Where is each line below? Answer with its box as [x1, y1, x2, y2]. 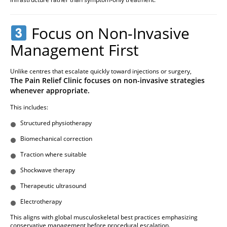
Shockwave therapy [20, 166, 75, 175]
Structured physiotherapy [20, 119, 92, 128]
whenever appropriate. [10, 86, 90, 96]
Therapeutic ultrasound [20, 181, 86, 191]
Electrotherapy [20, 197, 62, 206]
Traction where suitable [20, 150, 87, 159]
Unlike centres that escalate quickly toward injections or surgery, [10, 67, 192, 76]
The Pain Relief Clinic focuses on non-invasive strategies [10, 75, 205, 86]
